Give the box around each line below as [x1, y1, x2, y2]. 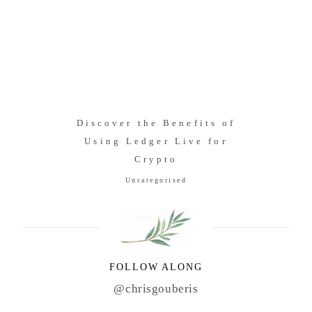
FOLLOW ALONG [109, 262, 203, 273]
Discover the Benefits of [76, 118, 236, 129]
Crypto [134, 154, 178, 165]
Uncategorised [125, 176, 187, 185]
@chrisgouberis [114, 282, 198, 296]
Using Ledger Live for [84, 136, 228, 147]
